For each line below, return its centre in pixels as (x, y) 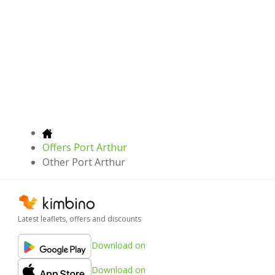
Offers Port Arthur (85, 148)
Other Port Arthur (84, 162)
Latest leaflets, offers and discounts (79, 219)
